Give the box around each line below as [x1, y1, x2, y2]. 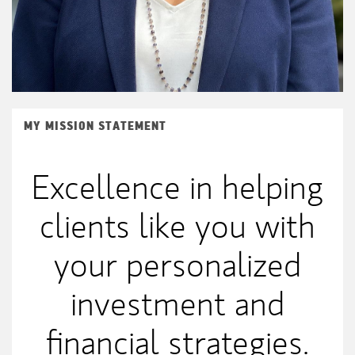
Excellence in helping [32, 166, 323, 210]
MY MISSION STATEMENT [24, 118, 166, 135]
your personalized [54, 243, 301, 288]
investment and [71, 282, 284, 326]
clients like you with [40, 204, 315, 249]
